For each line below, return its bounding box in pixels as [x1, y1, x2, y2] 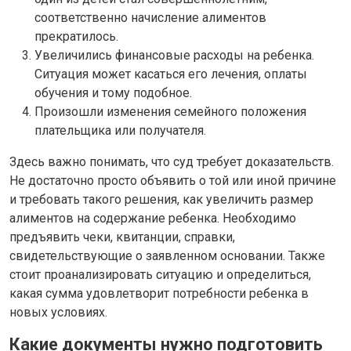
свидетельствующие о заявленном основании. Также [9, 248, 325, 263]
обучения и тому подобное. [34, 85, 192, 100]
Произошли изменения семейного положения [34, 103, 306, 119]
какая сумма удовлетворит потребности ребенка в [9, 285, 309, 301]
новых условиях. [9, 304, 107, 320]
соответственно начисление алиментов [34, 9, 266, 25]
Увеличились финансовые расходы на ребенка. [34, 47, 314, 63]
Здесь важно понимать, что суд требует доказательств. [9, 154, 334, 169]
